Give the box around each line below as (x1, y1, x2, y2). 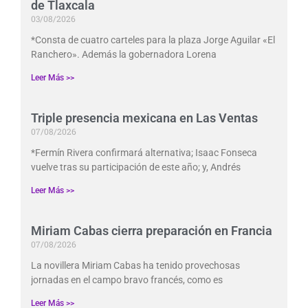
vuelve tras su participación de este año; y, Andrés (31, 161, 241, 173)
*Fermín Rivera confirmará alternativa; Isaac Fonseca (31, 146, 257, 158)
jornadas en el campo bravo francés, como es (31, 274, 223, 285)
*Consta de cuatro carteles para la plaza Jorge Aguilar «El (31, 34, 275, 45)
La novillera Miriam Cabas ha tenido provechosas (31, 259, 240, 271)
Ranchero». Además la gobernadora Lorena (31, 48, 217, 60)
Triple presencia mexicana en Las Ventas (31, 110, 258, 125)
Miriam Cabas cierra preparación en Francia (31, 223, 272, 238)
